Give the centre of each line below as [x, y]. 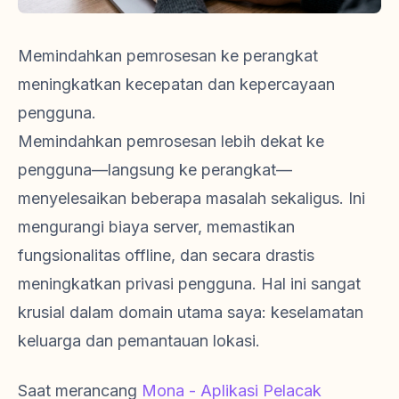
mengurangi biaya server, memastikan [156, 227]
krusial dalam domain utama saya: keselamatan [191, 313]
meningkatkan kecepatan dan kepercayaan [176, 85]
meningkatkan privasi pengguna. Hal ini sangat [189, 284]
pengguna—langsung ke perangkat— [155, 170]
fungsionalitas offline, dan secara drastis [166, 256]
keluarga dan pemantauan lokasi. [139, 341]
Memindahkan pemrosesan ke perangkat [168, 56]
